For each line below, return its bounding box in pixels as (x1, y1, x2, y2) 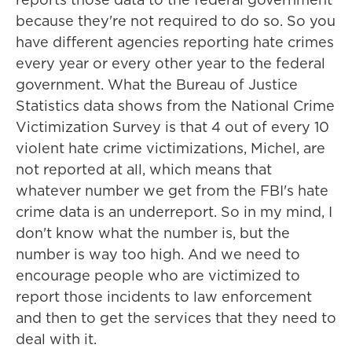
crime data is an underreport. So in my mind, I (16, 202, 332, 222)
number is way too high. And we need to (16, 244, 300, 264)
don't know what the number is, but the (16, 223, 290, 243)
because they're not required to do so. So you (16, 11, 335, 31)
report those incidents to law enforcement (16, 287, 312, 306)
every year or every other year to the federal (16, 53, 325, 73)
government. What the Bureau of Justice (16, 75, 298, 94)
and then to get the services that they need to (16, 308, 336, 328)
